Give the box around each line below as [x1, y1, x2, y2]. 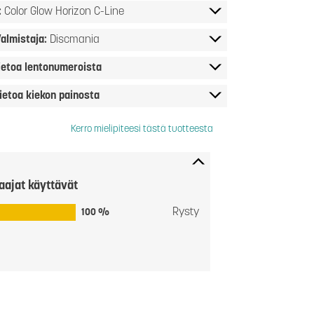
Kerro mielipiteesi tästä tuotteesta [71, 124, 213, 135]
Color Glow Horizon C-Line [4, 6, 124, 18]
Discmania [49, 34, 100, 46]
